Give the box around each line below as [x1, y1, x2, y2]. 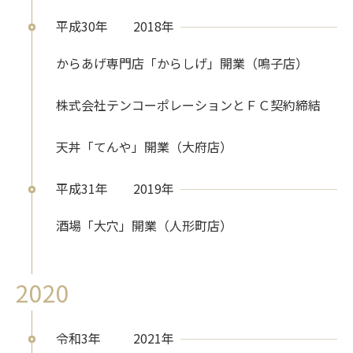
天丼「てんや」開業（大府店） [56, 137, 232, 157]
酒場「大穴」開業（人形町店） [56, 216, 232, 236]
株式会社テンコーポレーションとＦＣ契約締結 [56, 95, 321, 115]
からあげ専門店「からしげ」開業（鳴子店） [56, 54, 308, 73]
